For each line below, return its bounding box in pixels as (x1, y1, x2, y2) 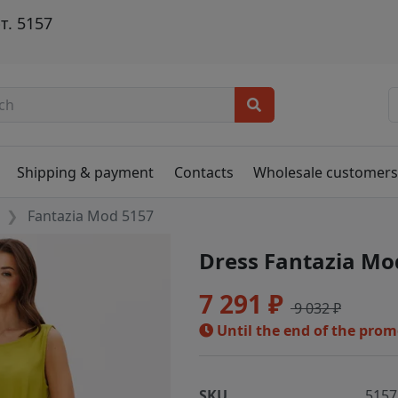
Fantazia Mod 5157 (28, 206, 155, 227)
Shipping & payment (17, 162, 155, 182)
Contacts (173, 162, 234, 182)
